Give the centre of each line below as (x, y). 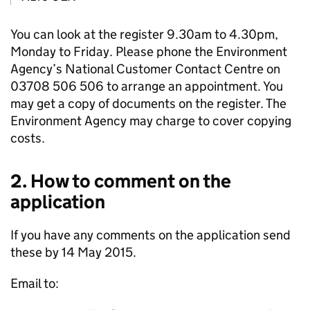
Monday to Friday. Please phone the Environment (149, 52)
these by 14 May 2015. (73, 253)
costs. (28, 138)
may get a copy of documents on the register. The (148, 104)
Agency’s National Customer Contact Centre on (145, 69)
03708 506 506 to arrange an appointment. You (147, 86)
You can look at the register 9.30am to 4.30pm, (144, 35)
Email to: (35, 284)
